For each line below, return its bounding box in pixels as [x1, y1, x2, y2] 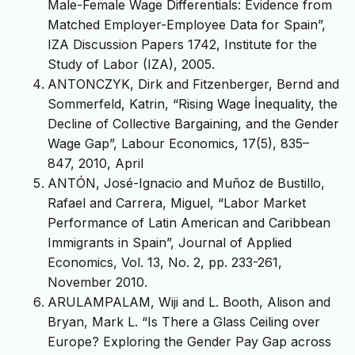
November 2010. [48, 274, 147, 291]
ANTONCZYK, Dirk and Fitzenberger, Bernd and [48, 76, 339, 93]
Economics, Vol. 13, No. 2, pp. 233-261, [48, 254, 282, 271]
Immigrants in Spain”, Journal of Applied [48, 235, 292, 251]
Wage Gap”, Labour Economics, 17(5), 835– [48, 136, 309, 152]
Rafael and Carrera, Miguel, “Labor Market [48, 195, 306, 212]
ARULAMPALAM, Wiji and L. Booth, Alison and [48, 294, 330, 311]
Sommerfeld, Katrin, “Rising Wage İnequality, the [48, 96, 338, 113]
